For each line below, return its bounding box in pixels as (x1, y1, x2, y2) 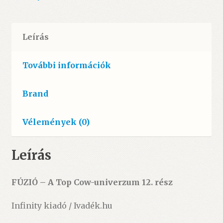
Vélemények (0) (22, 117, 90, 127)
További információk (22, 60, 111, 70)
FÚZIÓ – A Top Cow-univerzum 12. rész (11, 177, 173, 187)
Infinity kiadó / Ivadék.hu (11, 201, 112, 211)
